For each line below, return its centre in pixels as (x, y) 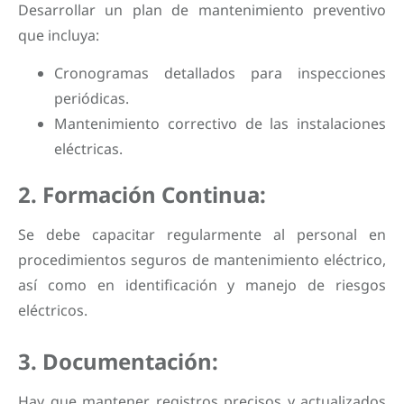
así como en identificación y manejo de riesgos (202, 285)
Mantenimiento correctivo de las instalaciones (220, 123)
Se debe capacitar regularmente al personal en (202, 234)
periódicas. (92, 98)
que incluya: (59, 35)
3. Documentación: (118, 362)
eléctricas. (88, 148)
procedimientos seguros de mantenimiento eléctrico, (202, 259)
